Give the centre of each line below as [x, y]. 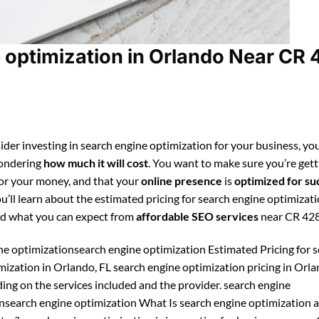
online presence [182, 181]
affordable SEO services [197, 216]
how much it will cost [96, 163]
